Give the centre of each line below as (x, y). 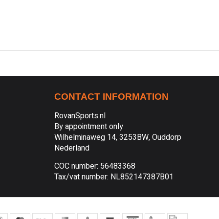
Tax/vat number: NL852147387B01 (114, 177)
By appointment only (89, 127)
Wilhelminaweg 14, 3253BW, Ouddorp (118, 137)
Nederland (72, 148)
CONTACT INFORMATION (111, 97)
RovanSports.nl (80, 116)
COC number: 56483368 (95, 166)
